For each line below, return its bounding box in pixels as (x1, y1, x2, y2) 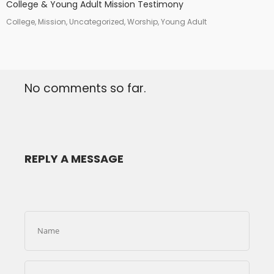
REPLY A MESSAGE (24, 150, 124, 166)
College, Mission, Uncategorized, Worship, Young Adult (6, 16, 207, 27)
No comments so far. (24, 80, 146, 97)
